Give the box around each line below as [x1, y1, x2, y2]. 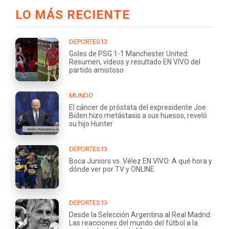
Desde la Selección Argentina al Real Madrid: [69, 211, 212, 219]
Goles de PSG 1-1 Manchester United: [69, 50, 189, 58]
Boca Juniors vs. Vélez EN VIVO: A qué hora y [69, 157, 212, 166]
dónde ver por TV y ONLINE [69, 165, 154, 174]
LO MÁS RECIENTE [15, 8, 130, 22]
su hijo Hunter [69, 120, 113, 128]
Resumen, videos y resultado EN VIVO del [69, 58, 200, 66]
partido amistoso [69, 66, 124, 75]
